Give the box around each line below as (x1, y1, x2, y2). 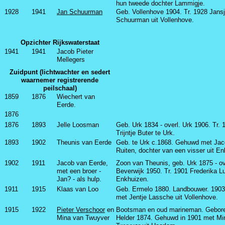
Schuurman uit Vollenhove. (116, 16, 194, 24)
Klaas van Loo (57, 185, 98, 193)
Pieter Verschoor (57, 206, 105, 213)
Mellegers (57, 56, 85, 63)
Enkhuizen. (116, 175, 149, 183)
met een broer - (57, 167, 101, 175)
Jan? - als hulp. (57, 175, 103, 183)
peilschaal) (43, 84, 77, 92)
